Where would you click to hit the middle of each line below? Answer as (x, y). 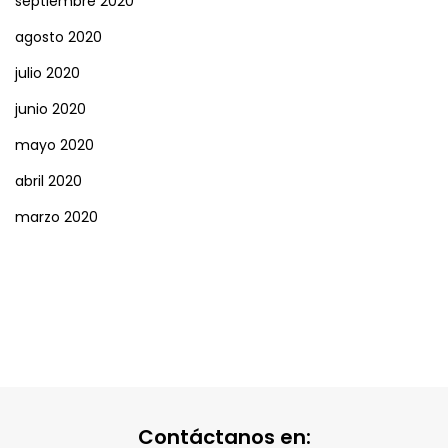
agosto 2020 (58, 37)
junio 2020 (50, 109)
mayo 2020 (54, 145)
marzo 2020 (56, 217)
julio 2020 (47, 73)
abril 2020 (48, 181)
